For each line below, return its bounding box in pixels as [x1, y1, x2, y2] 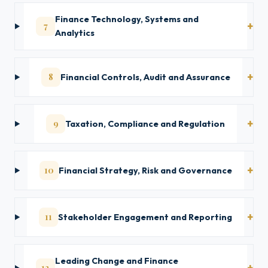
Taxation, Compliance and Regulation [65, 118, 226, 129]
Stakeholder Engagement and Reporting [58, 211, 233, 223]
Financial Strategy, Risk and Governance [58, 165, 232, 176]
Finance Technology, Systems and [55, 14, 199, 25]
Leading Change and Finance [54, 255, 178, 266]
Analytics [55, 28, 95, 38]
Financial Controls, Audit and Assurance [60, 71, 230, 83]
